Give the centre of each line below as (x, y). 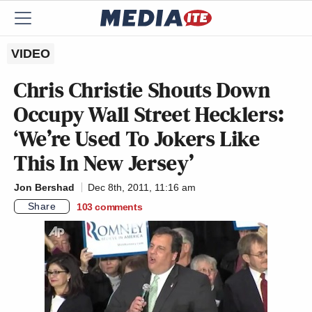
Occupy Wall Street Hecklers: (149, 114)
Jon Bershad (44, 187)
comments (119, 206)
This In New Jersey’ (104, 163)
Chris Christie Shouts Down (142, 90)
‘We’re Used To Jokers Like (137, 139)
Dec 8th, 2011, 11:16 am (142, 187)
